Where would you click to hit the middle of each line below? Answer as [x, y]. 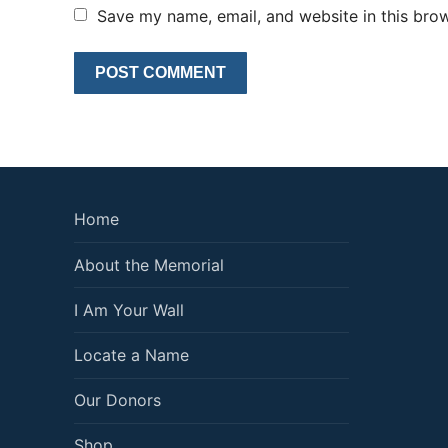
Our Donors [117, 400]
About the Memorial [149, 264]
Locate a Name [131, 354]
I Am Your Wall [129, 309]
